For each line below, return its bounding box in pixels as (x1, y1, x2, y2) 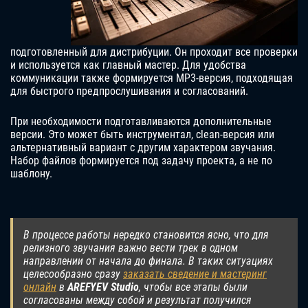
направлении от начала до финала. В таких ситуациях (23, 254, 273, 268)
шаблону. (10, 167, 52, 181)
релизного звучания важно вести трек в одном (23, 241, 238, 255)
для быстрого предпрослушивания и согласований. (10, 85, 248, 98)
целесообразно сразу (23, 267, 123, 281)
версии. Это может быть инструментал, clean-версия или (10, 128, 274, 142)
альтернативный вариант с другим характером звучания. (10, 141, 276, 155)
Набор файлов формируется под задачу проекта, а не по (10, 154, 272, 168)
